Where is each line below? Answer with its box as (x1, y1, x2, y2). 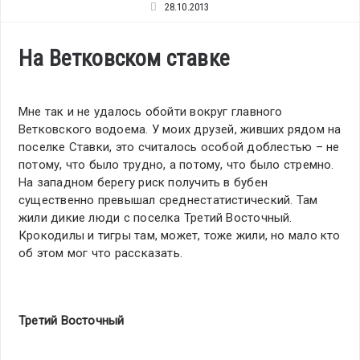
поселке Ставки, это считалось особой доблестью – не (18, 140, 340, 155)
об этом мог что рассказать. (18, 246, 183, 261)
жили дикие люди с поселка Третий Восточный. (18, 211, 292, 226)
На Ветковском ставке (18, 45, 230, 72)
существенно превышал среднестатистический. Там (18, 193, 318, 208)
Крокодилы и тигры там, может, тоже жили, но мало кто (18, 228, 341, 243)
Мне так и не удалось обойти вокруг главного (18, 104, 283, 120)
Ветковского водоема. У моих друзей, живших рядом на (18, 122, 342, 137)
